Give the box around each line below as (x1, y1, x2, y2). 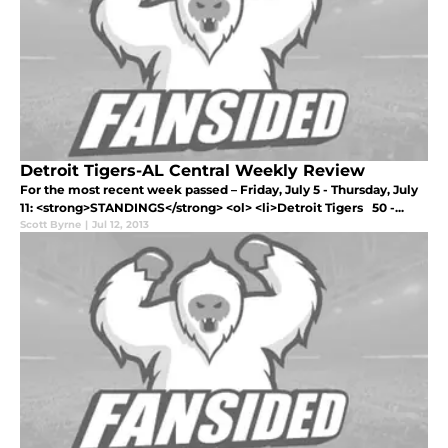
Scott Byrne (20, 217, 81, 231)
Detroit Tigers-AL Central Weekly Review (20, 160, 365, 180)
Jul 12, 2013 (92, 217, 149, 231)
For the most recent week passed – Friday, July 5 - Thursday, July (20, 181, 418, 197)
